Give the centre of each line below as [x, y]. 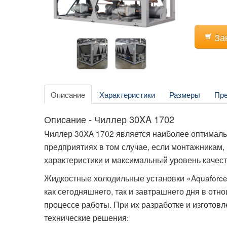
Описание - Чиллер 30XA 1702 [109, 119]
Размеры [185, 94]
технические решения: [86, 217]
